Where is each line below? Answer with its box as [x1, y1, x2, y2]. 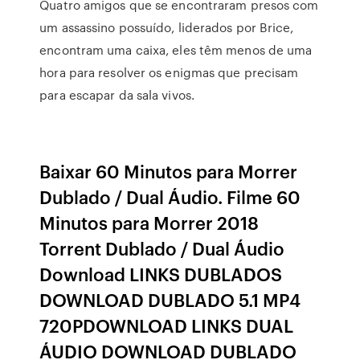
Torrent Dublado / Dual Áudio [39, 235, 285, 260]
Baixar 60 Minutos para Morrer [39, 158, 298, 183]
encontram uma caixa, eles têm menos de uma [39, 41, 313, 59]
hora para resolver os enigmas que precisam [39, 63, 299, 81]
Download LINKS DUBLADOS [39, 261, 283, 286]
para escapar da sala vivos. [39, 86, 194, 104]
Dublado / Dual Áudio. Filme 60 [39, 184, 301, 209]
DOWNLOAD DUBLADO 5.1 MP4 [39, 287, 301, 312]
